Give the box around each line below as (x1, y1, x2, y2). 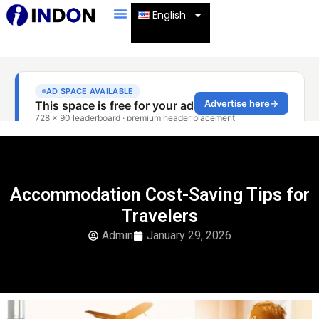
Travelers (121, 206, 198, 226)
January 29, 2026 (146, 229, 231, 242)
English (152, 8, 186, 23)
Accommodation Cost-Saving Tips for (9, 184, 310, 205)
